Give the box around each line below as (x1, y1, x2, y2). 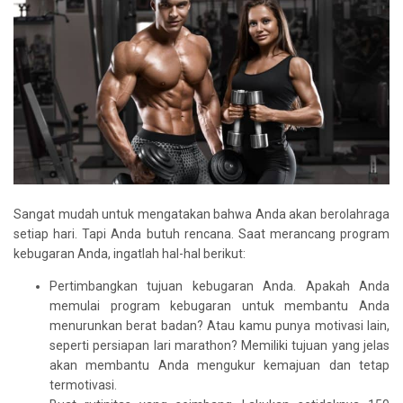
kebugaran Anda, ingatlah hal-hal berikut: (13, 246, 246, 261)
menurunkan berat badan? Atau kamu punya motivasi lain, (49, 318, 390, 333)
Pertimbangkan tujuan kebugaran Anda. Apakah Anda (49, 278, 390, 293)
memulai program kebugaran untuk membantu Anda (49, 298, 390, 313)
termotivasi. (49, 377, 117, 392)
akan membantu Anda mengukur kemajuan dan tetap (49, 357, 390, 372)
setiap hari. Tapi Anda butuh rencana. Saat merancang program (13, 226, 390, 241)
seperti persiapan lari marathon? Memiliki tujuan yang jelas (49, 337, 390, 353)
